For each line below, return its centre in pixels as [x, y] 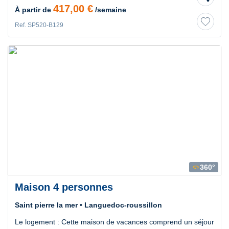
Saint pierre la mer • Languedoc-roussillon [88, 205]
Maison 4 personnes [64, 187]
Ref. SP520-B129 [39, 25]
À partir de [34, 9]
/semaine [110, 9]
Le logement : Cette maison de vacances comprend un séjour [114, 222]
